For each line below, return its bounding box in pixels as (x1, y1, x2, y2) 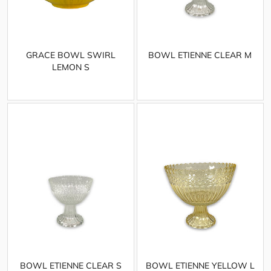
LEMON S (51, 62, 90, 73)
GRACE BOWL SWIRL (25, 50, 116, 61)
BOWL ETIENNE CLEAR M (148, 50, 252, 61)
